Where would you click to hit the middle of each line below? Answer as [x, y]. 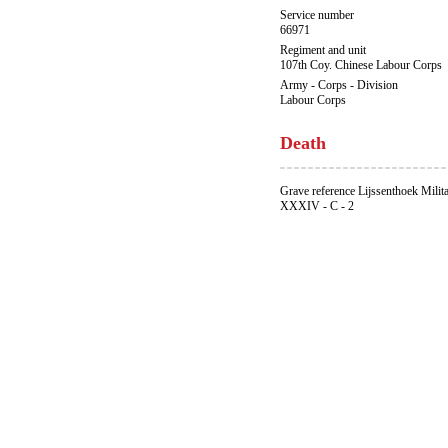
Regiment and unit [323, 50]
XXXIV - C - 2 [317, 206]
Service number [317, 15]
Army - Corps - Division [339, 85]
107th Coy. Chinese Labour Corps [361, 65]
